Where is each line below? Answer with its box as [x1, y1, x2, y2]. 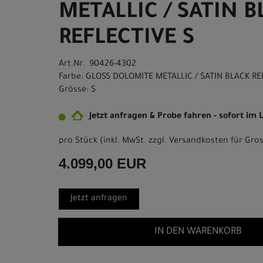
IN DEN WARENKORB [154, 227, 242, 237]
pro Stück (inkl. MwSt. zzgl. [59, 137, 169, 146]
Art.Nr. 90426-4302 [59, 60, 136, 69]
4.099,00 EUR [59, 156, 146, 171]
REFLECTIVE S [59, 28, 194, 51]
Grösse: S [59, 86, 96, 95]
